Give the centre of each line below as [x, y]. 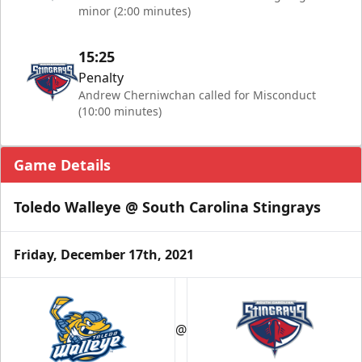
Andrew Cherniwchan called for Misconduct [197, 95]
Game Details [62, 165]
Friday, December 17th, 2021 [104, 255]
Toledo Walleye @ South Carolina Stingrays [167, 207]
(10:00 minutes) [120, 111]
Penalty [101, 78]
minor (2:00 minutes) [135, 11]
